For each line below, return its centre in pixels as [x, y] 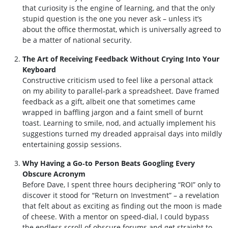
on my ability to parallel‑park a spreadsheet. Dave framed [121, 91]
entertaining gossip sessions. [72, 144]
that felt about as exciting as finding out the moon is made [122, 206]
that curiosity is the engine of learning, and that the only [119, 8]
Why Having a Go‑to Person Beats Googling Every [109, 163]
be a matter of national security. [77, 40]
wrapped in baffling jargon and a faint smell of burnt [113, 112]
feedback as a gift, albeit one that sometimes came [109, 102]
